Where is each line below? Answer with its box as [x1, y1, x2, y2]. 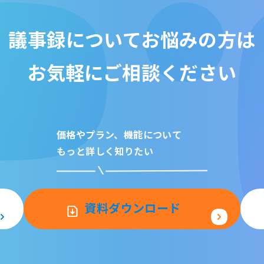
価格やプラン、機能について [57, 127, 182, 141]
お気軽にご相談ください [27, 58, 237, 85]
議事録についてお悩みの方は [8, 25, 256, 52]
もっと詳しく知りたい [57, 144, 153, 158]
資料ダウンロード [84, 199, 181, 216]
